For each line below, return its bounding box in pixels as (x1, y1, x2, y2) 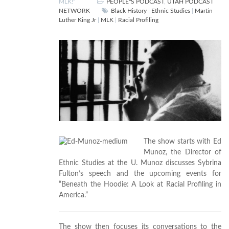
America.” (59, 192, 88, 199)
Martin (195, 8, 213, 14)
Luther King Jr (59, 17, 96, 24)
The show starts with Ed (144, 138, 221, 146)
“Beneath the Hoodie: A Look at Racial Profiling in (59, 181, 221, 189)
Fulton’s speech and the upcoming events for (59, 170, 221, 178)
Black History (111, 8, 147, 14)
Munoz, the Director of (144, 149, 221, 156)
